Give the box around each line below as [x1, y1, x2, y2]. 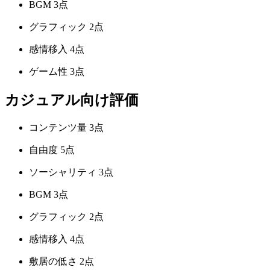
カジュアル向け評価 [5, 92, 139, 108]
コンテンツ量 [29, 122, 87, 133]
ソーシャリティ [29, 167, 96, 178]
